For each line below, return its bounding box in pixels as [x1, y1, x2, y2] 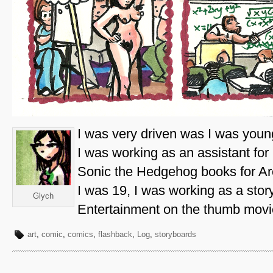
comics [68, 230, 93, 239]
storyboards [155, 230, 196, 239]
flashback [98, 230, 132, 239]
